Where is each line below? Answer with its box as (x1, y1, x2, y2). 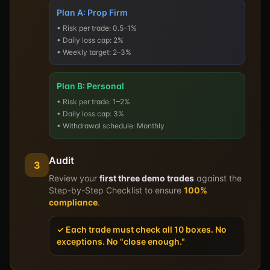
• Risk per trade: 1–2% (57, 97, 130, 106)
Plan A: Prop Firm (57, 7, 128, 17)
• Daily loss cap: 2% (57, 36, 124, 45)
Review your (49, 173, 99, 183)
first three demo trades (99, 173, 194, 183)
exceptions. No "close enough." (57, 236, 185, 246)
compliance (49, 197, 98, 207)
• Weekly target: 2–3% (57, 48, 131, 57)
